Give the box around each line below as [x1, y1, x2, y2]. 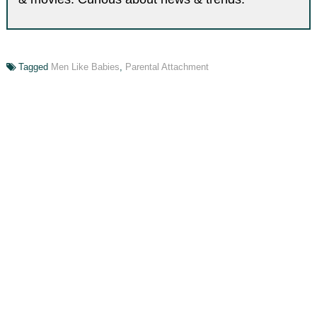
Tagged [18, 61, 51, 72]
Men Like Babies [50, 61, 120, 72]
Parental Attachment [125, 61, 209, 72]
